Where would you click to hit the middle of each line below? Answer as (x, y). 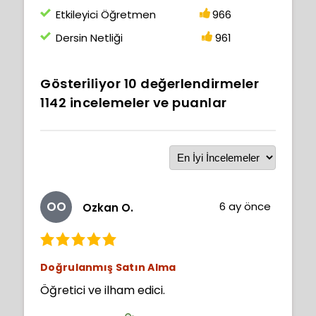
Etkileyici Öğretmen (106, 14)
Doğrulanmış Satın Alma (108, 267)
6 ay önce (245, 206)
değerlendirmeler (198, 83)
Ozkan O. (108, 208)
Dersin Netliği (90, 37)
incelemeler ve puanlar (147, 102)
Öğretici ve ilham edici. (103, 290)
